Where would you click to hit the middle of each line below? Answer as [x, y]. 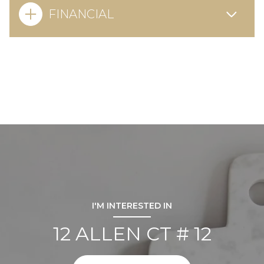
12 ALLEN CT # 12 [132, 233]
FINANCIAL [81, 14]
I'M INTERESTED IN [132, 205]
